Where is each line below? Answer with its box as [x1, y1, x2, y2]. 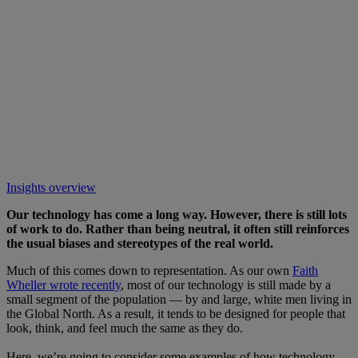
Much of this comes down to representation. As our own [6, 263, 292, 277]
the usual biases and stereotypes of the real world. [6, 236, 273, 250]
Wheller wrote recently [6, 277, 121, 292]
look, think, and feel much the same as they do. [6, 320, 253, 335]
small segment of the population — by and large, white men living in [6, 292, 352, 306]
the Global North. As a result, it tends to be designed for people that [6, 306, 345, 320]
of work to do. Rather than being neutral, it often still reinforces [6, 221, 349, 236]
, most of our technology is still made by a [121, 277, 331, 292]
